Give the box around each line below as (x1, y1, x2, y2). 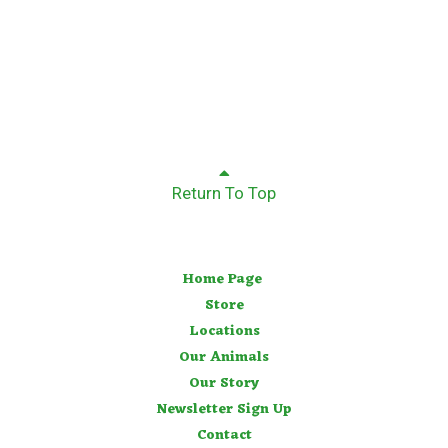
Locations (188, 319, 260, 345)
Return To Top (172, 182, 276, 203)
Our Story (189, 371, 259, 397)
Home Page (182, 267, 262, 293)
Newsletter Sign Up (156, 397, 292, 423)
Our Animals (179, 345, 269, 371)
